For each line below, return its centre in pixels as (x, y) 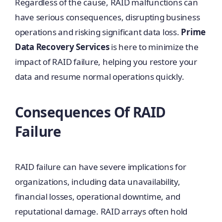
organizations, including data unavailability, (97, 182)
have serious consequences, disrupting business (107, 17)
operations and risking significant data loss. (98, 32)
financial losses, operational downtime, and (98, 197)
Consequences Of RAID (90, 112)
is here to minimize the (154, 47)
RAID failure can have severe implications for (100, 167)
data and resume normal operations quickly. (99, 76)
